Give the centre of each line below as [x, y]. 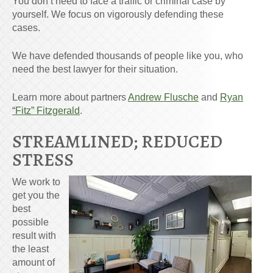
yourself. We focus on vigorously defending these [118, 14]
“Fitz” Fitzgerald [46, 110]
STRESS [43, 159]
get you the [36, 195]
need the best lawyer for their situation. [95, 69]
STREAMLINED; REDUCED [117, 141]
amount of [34, 262]
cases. [26, 27]
